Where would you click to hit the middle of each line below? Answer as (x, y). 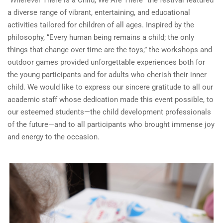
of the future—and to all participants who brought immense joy (111, 125)
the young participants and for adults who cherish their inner (107, 75)
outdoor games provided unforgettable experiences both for (106, 62)
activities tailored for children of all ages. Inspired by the (101, 25)
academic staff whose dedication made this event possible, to (111, 100)
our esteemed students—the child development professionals (109, 112)
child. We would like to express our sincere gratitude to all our (110, 87)
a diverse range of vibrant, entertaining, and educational (99, 13)
